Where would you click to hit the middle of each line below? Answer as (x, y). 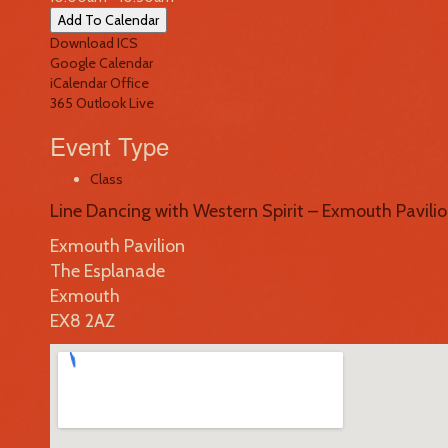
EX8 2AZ (82, 321)
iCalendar (78, 83)
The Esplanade (107, 271)
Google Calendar (101, 63)
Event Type (109, 145)
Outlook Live (115, 103)
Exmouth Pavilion (117, 246)
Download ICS (94, 43)
